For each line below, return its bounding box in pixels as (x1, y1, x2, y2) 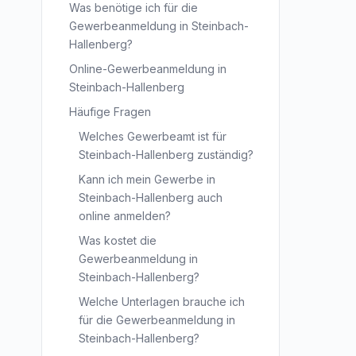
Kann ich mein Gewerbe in (79, 172, 215, 186)
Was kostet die (79, 234, 157, 247)
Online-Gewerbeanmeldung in (69, 62, 226, 75)
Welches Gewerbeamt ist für (79, 130, 226, 143)
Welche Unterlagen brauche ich (79, 295, 245, 308)
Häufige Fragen (69, 105, 151, 118)
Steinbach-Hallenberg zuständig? (79, 148, 253, 161)
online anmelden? (79, 209, 171, 222)
